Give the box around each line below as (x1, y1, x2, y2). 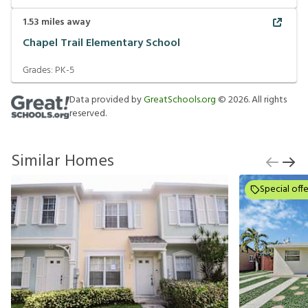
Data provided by (69, 91, 144, 108)
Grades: (23, 62, 55, 78)
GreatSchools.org (144, 91, 216, 108)
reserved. (69, 105, 107, 122)
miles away (39, 14, 90, 30)
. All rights (248, 91, 287, 108)
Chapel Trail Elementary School (23, 34, 180, 53)
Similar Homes (11, 148, 114, 175)
